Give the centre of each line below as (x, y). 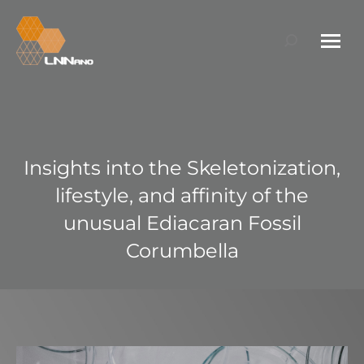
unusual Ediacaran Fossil (182, 223)
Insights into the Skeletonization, (182, 168)
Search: (307, 43)
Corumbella (182, 251)
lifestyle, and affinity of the (182, 195)
